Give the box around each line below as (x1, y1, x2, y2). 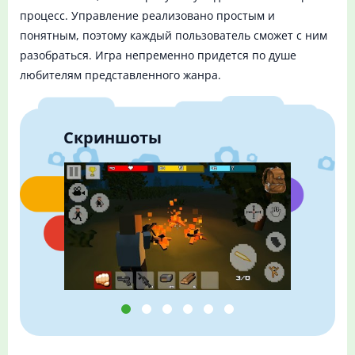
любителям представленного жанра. (20, 67, 221, 83)
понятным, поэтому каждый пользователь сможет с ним (20, 28, 327, 44)
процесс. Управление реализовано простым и (20, 8, 275, 24)
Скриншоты (63, 126, 162, 148)
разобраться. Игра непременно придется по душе (20, 48, 296, 63)
